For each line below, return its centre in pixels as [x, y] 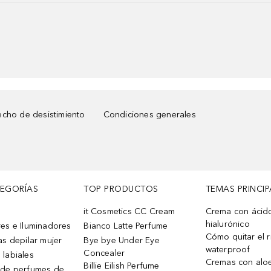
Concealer [104, 253]
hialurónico [227, 224]
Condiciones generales [149, 115]
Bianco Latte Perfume [126, 226]
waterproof [228, 250]
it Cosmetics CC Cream [129, 211]
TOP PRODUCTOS [121, 189]
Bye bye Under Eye [122, 240]
